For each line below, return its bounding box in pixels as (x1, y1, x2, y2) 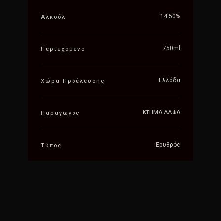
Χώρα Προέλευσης (40, 77, 105, 85)
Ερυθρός (155, 141, 180, 148)
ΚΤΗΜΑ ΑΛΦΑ (142, 109, 180, 116)
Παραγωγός (40, 110, 80, 117)
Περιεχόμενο (40, 45, 85, 53)
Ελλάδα (158, 77, 180, 84)
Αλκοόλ (40, 13, 66, 21)
